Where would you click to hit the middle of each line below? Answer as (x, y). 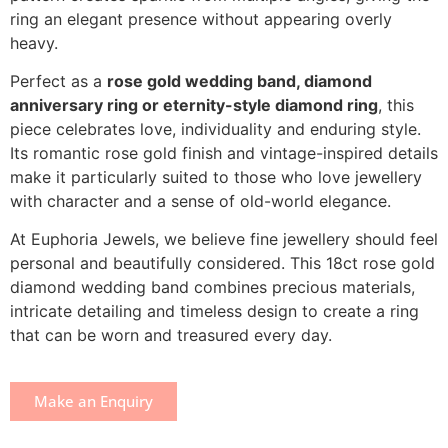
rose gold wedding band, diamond (239, 80)
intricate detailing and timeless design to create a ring (214, 311)
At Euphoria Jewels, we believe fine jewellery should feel (224, 239)
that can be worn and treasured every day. (171, 335)
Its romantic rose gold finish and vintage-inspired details (224, 152)
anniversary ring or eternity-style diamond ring (194, 104)
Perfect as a (58, 80)
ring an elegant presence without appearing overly (201, 18)
